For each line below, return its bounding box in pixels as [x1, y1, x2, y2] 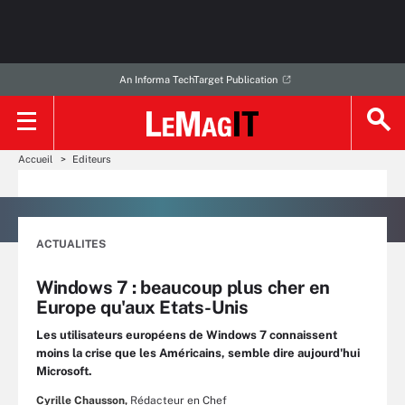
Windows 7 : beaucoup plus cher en [36, 277, 330, 298]
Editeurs [72, 154, 111, 165]
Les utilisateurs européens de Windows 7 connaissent [36, 328, 337, 342]
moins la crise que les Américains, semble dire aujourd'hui [36, 346, 360, 360]
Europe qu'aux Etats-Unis [36, 297, 249, 318]
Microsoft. [36, 364, 92, 378]
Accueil [18, 154, 52, 165]
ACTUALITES [36, 238, 106, 250]
